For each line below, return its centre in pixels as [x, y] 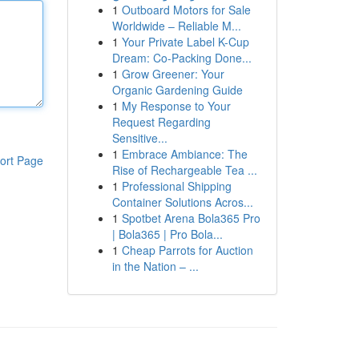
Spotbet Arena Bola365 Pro [191, 218]
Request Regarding [161, 122]
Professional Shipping [176, 186]
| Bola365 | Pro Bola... [167, 234]
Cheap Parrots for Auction [187, 250]
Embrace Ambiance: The [184, 154]
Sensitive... [139, 138]
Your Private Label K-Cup [185, 42]
